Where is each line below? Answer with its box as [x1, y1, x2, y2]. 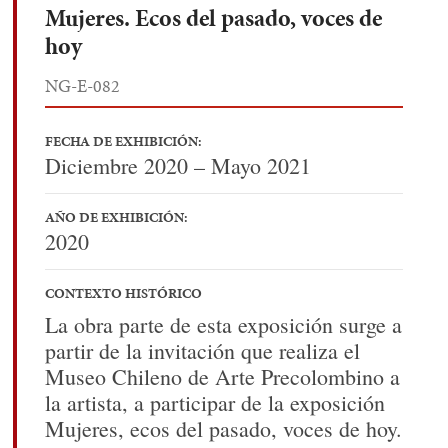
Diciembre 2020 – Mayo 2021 [45, 150, 311, 180]
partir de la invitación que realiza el [45, 335, 360, 365]
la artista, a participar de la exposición [45, 387, 385, 417]
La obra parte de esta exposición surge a [45, 309, 402, 339]
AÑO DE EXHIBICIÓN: [45, 207, 188, 227]
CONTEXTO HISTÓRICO [45, 283, 202, 303]
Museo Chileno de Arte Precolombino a [45, 361, 400, 391]
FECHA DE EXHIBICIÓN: [45, 131, 202, 151]
